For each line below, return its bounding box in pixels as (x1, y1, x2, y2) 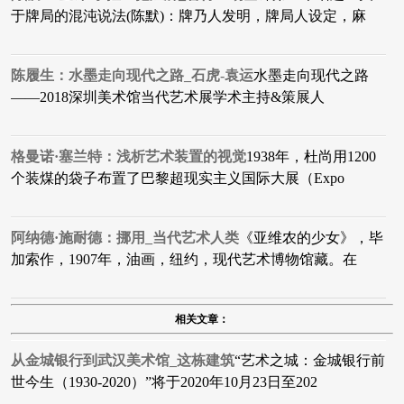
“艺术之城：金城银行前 (234, 353, 385, 369)
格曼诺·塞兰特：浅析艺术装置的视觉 (11, 149, 246, 165)
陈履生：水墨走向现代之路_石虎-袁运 (11, 68, 253, 84)
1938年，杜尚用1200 (246, 149, 376, 165)
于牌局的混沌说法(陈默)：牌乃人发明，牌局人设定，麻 (11, 8, 366, 24)
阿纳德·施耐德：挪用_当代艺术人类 (11, 230, 239, 246)
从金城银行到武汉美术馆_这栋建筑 (11, 353, 234, 369)
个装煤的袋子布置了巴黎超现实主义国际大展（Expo (11, 170, 344, 187)
